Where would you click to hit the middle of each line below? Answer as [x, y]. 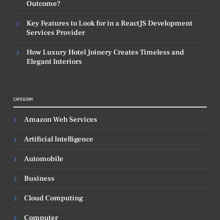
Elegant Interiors [54, 62]
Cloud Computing [54, 198]
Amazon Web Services [61, 120]
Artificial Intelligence [59, 139]
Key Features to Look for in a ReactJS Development [110, 24]
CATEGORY [23, 99]
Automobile [44, 159]
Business [39, 179]
